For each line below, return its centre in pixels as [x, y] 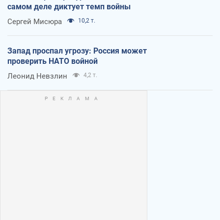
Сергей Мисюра [35, 21]
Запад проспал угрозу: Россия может [77, 51]
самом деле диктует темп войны [69, 6]
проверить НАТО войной [53, 61]
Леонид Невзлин [37, 76]
